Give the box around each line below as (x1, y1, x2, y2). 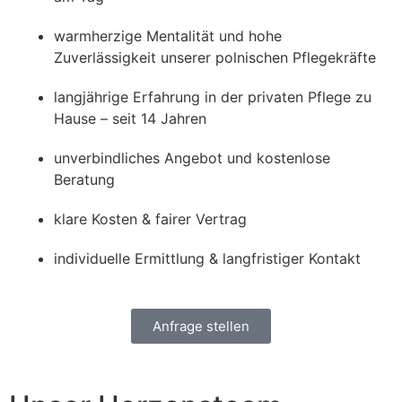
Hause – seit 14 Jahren (54, 109, 206, 127)
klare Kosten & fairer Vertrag (54, 209, 247, 228)
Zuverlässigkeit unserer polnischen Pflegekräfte (54, 48, 376, 66)
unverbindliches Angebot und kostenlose (54, 148, 330, 167)
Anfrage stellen (153, 317, 249, 335)
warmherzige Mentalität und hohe (54, 26, 282, 45)
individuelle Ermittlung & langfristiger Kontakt (54, 249, 361, 267)
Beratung (54, 170, 115, 188)
